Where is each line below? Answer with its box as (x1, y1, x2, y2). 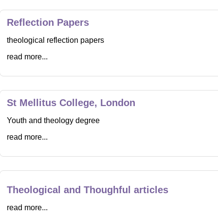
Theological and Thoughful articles (6, 184, 168, 195)
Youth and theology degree (6, 116, 100, 125)
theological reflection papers (6, 36, 104, 44)
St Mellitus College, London (6, 97, 135, 108)
